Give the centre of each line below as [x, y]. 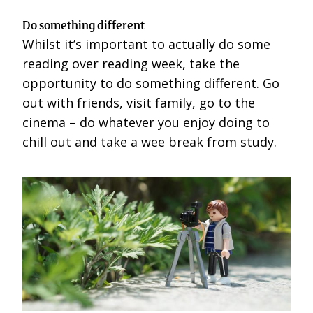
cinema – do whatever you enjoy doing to [146, 123]
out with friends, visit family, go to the [139, 103]
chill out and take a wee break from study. [150, 142]
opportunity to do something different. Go [151, 83]
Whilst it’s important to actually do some [146, 44]
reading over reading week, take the [131, 64]
